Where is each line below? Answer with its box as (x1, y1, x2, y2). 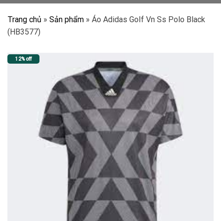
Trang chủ (7, 15, 41, 24)
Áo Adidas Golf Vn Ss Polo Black (92, 15, 205, 24)
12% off (15, 56, 32, 62)
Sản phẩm (49, 15, 84, 24)
